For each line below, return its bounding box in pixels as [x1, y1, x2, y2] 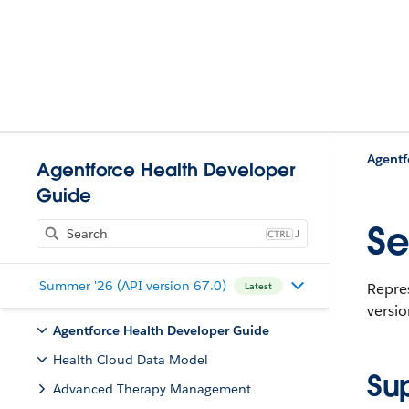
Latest [244, 279, 272, 292]
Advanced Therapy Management [53, 381, 251, 397]
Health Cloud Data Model [53, 351, 208, 368]
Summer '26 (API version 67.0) [38, 277, 226, 294]
